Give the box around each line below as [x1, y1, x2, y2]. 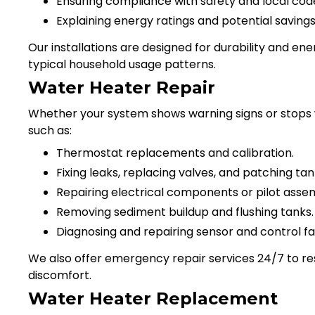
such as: [28, 122, 72, 139]
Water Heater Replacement [28, 288, 278, 309]
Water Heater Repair [28, 77, 215, 98]
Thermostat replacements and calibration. [56, 144, 294, 161]
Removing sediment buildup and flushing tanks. [56, 203, 314, 220]
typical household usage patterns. [28, 56, 216, 72]
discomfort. [28, 266, 91, 283]
